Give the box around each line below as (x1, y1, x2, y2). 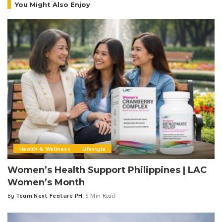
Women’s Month (7, 176, 85, 188)
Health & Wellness (19, 145, 70, 152)
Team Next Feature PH (16, 192, 83, 199)
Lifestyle (82, 145, 106, 152)
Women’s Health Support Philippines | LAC (7, 164, 207, 175)
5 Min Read (85, 192, 115, 199)
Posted (7, 196, 28, 203)
